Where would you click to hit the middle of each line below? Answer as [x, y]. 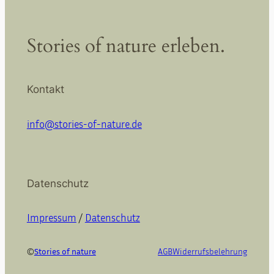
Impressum [51, 218]
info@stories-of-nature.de [84, 124]
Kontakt [45, 90]
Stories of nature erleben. [126, 46]
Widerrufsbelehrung [210, 251]
